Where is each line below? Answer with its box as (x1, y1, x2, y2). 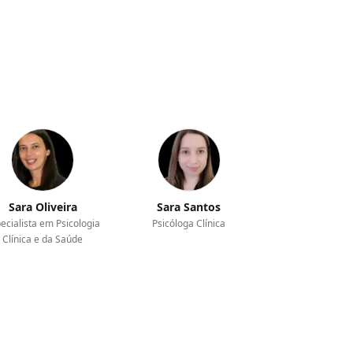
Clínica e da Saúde (2, 232, 84, 246)
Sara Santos (157, 199, 221, 214)
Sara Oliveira (8, 199, 77, 214)
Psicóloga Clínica (152, 217, 226, 230)
